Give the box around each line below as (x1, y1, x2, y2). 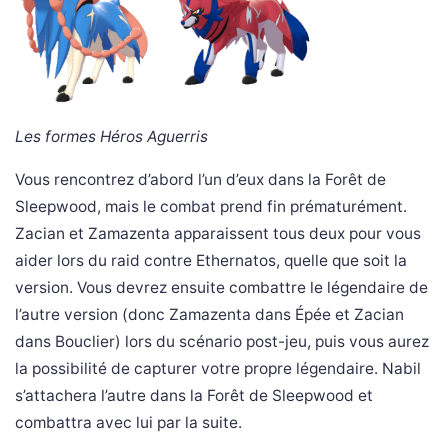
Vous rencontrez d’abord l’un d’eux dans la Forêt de (15, 170, 386, 190)
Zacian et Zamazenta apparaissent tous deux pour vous (15, 224, 421, 244)
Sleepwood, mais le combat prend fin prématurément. (15, 197, 407, 217)
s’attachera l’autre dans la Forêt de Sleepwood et (15, 386, 373, 406)
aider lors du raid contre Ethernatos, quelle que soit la (15, 251, 407, 271)
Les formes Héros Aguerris (15, 127, 208, 147)
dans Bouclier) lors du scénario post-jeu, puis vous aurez (15, 332, 429, 352)
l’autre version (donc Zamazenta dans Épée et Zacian (15, 305, 404, 325)
